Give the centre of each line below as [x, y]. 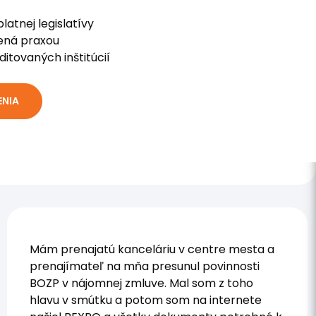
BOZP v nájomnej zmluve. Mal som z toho [141, 283]
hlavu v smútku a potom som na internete [146, 300]
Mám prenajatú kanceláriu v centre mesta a [152, 249]
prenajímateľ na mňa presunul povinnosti [145, 266]
